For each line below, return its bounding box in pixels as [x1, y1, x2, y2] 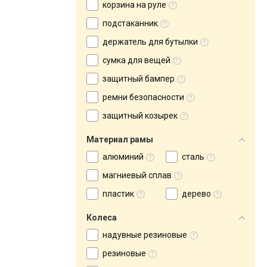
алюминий [103, 152, 144, 162]
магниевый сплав [103, 170, 172, 180]
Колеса [86, 213, 117, 222]
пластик [103, 189, 134, 198]
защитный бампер [103, 74, 175, 83]
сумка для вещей [103, 55, 170, 65]
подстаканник [103, 18, 158, 28]
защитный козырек [103, 111, 178, 120]
